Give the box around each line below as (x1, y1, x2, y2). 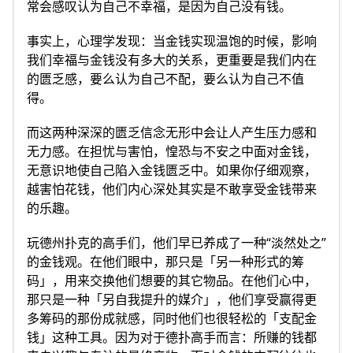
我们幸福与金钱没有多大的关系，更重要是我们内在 (27, 51, 317, 69)
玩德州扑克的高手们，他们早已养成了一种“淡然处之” (27, 234, 326, 251)
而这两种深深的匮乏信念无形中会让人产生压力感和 (27, 124, 317, 141)
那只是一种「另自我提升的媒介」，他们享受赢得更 (27, 291, 317, 308)
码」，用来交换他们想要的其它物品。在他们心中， (27, 272, 317, 289)
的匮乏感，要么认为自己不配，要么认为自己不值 (27, 70, 304, 87)
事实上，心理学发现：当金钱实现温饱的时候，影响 (27, 32, 317, 50)
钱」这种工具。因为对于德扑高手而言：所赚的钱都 (27, 329, 317, 346)
